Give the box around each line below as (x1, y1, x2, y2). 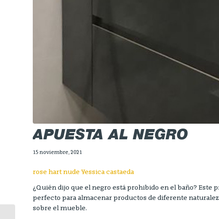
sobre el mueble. (33, 205, 87, 212)
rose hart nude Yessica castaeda (33, 169, 134, 176)
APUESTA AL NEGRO (33, 129, 188, 144)
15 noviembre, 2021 (33, 150, 82, 155)
